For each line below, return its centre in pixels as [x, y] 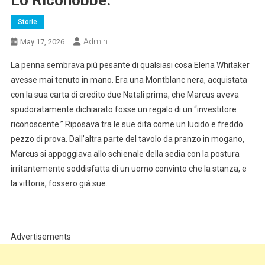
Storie [27, 22]
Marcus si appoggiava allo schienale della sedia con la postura [125, 154]
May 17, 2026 [42, 42]
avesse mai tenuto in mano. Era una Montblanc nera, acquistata [129, 80]
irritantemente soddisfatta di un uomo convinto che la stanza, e [128, 169]
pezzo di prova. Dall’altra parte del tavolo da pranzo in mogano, [127, 139]
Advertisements [41, 237]
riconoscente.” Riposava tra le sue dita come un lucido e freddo [127, 125]
